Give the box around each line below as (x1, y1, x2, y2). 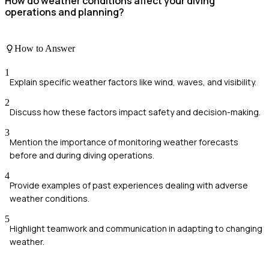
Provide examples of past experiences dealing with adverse (10, 179, 248, 191)
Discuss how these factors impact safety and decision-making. (10, 106, 261, 118)
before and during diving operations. (10, 149, 154, 161)
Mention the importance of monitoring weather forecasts (10, 136, 238, 148)
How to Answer (14, 43, 75, 54)
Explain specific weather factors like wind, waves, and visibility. (10, 76, 256, 88)
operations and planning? (5, 5, 124, 19)
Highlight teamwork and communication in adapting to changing (10, 222, 262, 234)
